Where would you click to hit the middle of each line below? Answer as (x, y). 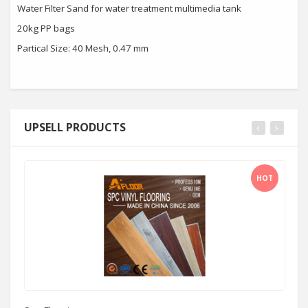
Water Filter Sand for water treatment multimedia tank (129, 8)
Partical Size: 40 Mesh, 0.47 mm (83, 48)
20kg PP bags (46, 28)
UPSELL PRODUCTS (75, 127)
